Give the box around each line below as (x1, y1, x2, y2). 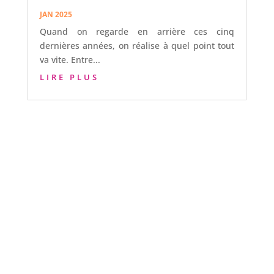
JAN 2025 (39, 9, 72, 20)
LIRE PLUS (39, 72, 99, 83)
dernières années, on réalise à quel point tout (39, 40, 235, 52)
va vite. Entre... (39, 54, 100, 66)
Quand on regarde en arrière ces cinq (39, 26, 235, 38)
